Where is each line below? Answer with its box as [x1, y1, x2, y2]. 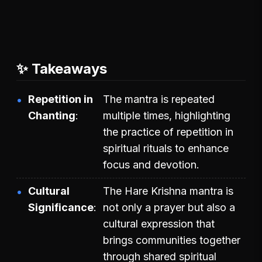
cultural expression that [103, 217, 215, 230]
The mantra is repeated [103, 92, 215, 105]
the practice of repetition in [103, 125, 233, 138]
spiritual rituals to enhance [103, 142, 229, 154]
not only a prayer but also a [103, 201, 235, 213]
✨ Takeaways [16, 60, 107, 77]
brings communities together [103, 233, 240, 246]
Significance [28, 201, 94, 213]
